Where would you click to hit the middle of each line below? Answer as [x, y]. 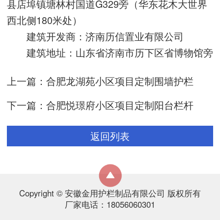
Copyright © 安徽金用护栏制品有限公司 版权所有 [110, 193]
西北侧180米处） [44, 20]
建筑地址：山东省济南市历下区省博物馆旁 [110, 52]
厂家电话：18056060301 [110, 204]
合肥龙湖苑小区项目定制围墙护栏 [120, 81]
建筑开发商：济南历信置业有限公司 [95, 36]
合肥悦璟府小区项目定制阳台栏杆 [120, 105]
